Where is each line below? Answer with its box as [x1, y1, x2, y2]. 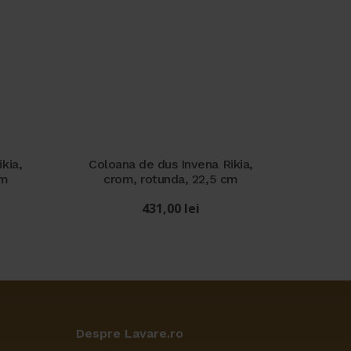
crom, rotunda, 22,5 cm [103, 172, 238, 187]
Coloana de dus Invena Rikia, [89, 157, 253, 172]
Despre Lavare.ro [76, 326, 183, 342]
